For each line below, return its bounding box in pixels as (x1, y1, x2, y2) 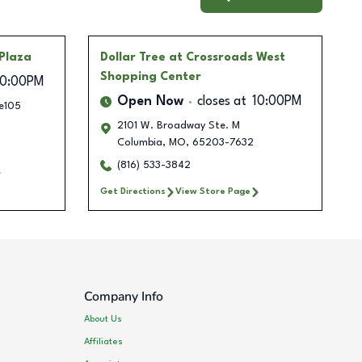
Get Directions (99, 187, 166, 197)
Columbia (116, 137, 162, 149)
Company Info (84, 288, 164, 306)
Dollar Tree (99, 52, 166, 64)
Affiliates (84, 336, 124, 347)
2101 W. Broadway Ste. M (116, 120, 240, 132)
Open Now (116, 95, 183, 109)
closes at (196, 95, 246, 109)
